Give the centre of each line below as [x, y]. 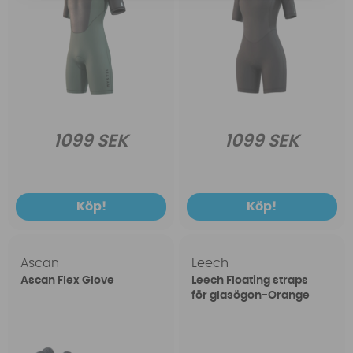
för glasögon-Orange [250, 296]
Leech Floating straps [249, 281]
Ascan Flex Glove [68, 281]
